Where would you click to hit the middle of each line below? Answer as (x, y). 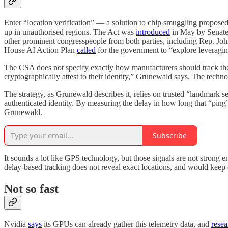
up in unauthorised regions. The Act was (70, 32)
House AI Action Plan (40, 50)
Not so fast (31, 189)
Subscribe (170, 135)
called (86, 50)
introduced (153, 32)
